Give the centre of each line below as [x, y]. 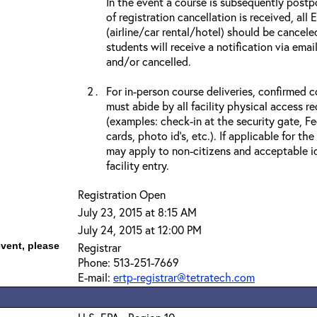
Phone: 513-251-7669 [128, 262]
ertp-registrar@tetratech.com [184, 277]
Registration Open [122, 194]
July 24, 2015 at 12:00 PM [140, 230]
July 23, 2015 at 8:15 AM [137, 212]
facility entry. [138, 165]
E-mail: [96, 277]
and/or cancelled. [149, 61]
